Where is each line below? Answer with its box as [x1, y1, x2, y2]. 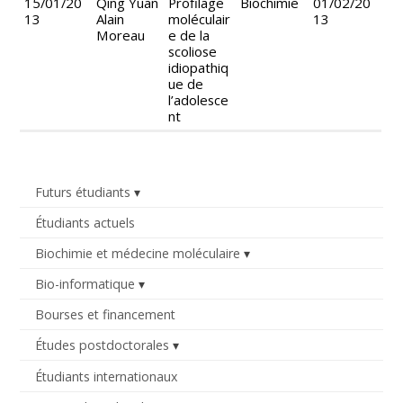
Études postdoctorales [34, 336, 169, 354]
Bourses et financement [34, 306, 175, 324]
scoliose [168, 41, 218, 60]
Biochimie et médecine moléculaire [34, 245, 240, 263]
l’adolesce [168, 90, 229, 109]
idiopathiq [168, 58, 229, 76]
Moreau [96, 25, 146, 44]
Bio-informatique [34, 275, 135, 293]
